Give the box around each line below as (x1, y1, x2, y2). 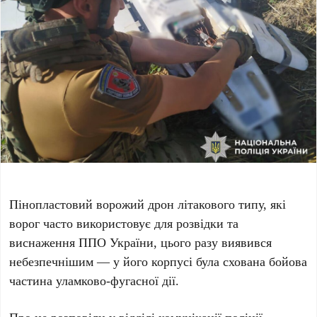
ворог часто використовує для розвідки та (9, 214, 239, 232)
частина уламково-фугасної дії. (9, 272, 180, 289)
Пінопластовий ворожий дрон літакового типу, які (9, 195, 287, 213)
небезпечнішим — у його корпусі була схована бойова (9, 253, 308, 270)
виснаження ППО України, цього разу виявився (9, 234, 272, 251)
